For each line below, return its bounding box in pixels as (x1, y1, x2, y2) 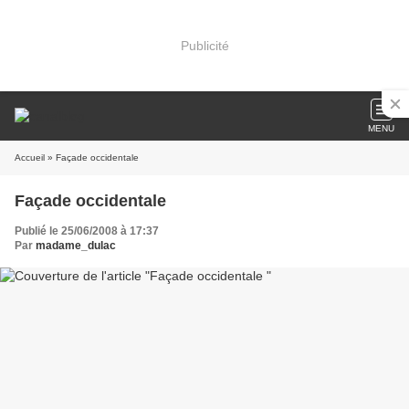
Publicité (180, 37, 229, 53)
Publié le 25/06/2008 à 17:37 (15, 225, 159, 237)
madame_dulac (36, 239, 116, 252)
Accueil (15, 152, 45, 163)
